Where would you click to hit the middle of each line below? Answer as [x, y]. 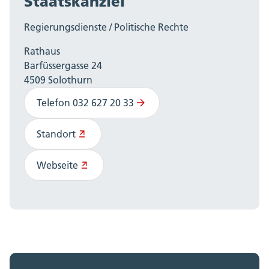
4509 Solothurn [58, 80]
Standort [56, 134]
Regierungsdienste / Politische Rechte [106, 27]
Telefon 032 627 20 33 [85, 102]
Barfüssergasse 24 [63, 65]
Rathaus [42, 51]
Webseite [57, 165]
